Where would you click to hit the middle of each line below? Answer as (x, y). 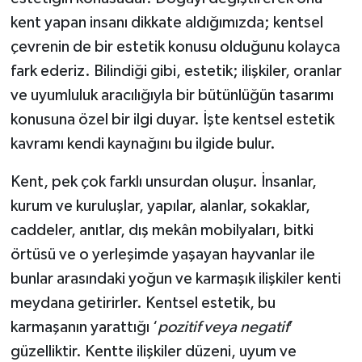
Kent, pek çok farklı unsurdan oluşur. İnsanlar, (163, 181)
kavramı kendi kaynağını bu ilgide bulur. (143, 143)
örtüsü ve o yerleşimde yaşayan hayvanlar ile (162, 254)
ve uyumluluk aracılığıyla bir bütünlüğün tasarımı (172, 95)
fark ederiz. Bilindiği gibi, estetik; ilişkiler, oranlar (176, 71)
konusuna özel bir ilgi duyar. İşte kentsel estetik (172, 119)
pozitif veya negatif (223, 327)
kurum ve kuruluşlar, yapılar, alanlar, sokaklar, (160, 206)
